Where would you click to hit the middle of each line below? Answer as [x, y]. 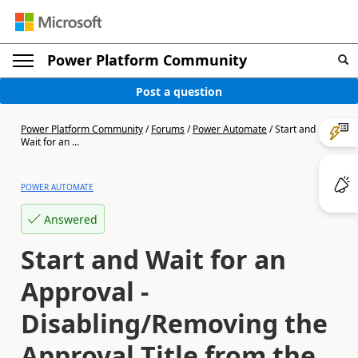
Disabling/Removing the [174, 323]
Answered [71, 219]
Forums [168, 129]
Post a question [179, 91]
